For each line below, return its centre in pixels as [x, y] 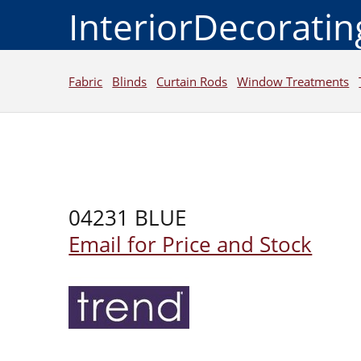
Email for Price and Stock [191, 244]
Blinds [130, 81]
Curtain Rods [192, 81]
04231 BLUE [128, 218]
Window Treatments [293, 81]
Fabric [86, 81]
